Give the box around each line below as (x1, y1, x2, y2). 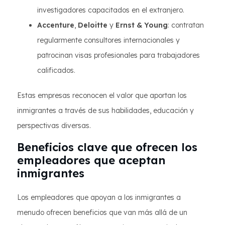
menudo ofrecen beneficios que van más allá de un (17, 208, 187, 217)
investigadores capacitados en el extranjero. (37, 6, 184, 15)
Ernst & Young (116, 21, 168, 30)
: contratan (168, 21, 204, 30)
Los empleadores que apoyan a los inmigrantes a (17, 193, 181, 202)
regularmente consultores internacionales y (37, 36, 180, 45)
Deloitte (78, 21, 107, 30)
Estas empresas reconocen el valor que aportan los (17, 91, 187, 100)
